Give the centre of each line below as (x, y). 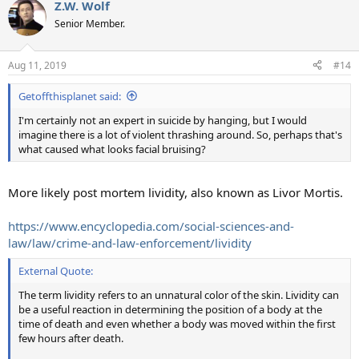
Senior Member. (90, 24)
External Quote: (56, 270)
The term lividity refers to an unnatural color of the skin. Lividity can (179, 294)
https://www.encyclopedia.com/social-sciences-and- (151, 226)
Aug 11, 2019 (37, 65)
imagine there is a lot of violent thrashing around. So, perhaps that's (180, 134)
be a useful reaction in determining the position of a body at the (170, 309)
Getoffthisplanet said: (70, 96)
